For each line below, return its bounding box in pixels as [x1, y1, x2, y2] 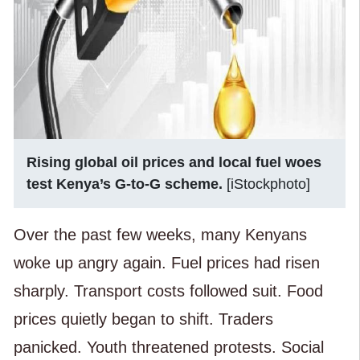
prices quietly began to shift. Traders [13, 309, 273, 328]
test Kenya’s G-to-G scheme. [26, 175, 223, 192]
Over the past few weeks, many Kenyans [13, 225, 307, 243]
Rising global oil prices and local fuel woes [26, 153, 321, 170]
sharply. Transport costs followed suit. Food [13, 281, 323, 300]
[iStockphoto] [226, 175, 310, 192]
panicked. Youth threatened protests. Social [13, 337, 324, 356]
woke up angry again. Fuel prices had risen [13, 253, 320, 272]
